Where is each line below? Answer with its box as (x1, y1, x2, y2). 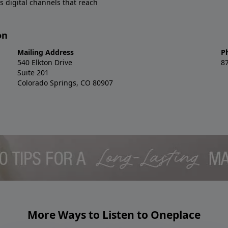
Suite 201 (17, 68, 49, 78)
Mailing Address (17, 47, 74, 58)
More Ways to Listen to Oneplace (27, 208, 201, 222)
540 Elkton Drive (17, 58, 72, 68)
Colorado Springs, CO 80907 (17, 78, 113, 88)
